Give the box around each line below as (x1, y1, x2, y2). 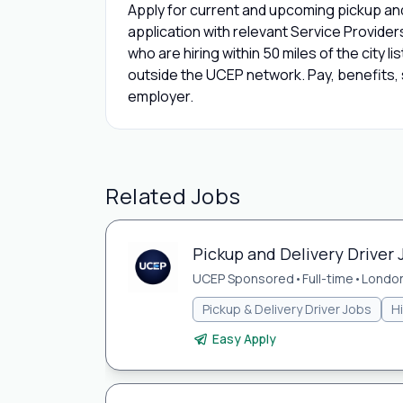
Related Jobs (105, 181, 241, 210)
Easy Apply (212, 330, 276, 347)
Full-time (302, 270, 354, 287)
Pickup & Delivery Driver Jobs (202, 300, 372, 318)
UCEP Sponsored (193, 270, 294, 287)
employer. (128, 86, 193, 106)
